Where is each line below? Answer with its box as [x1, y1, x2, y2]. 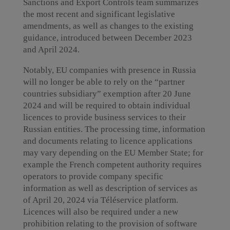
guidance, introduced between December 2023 [23, 32, 192, 43]
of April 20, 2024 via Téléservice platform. [23, 195, 178, 205]
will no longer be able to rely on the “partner [23, 76, 185, 87]
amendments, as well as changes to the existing [23, 21, 194, 31]
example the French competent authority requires [23, 159, 202, 169]
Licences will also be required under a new [23, 206, 178, 217]
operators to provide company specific [23, 171, 163, 181]
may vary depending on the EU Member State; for [23, 147, 203, 158]
